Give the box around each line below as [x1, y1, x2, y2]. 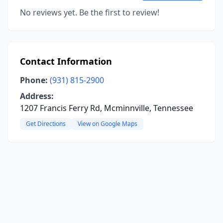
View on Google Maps [78, 119, 137, 128]
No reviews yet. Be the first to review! [20, 7, 159, 18]
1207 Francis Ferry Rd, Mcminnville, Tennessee [20, 103, 193, 113]
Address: [20, 91, 54, 102]
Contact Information [20, 55, 112, 67]
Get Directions [26, 119, 66, 128]
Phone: [20, 75, 48, 86]
